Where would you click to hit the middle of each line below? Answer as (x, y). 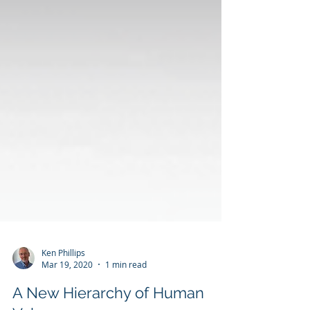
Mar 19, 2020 (67, 302)
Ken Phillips (63, 290)
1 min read (126, 302)
